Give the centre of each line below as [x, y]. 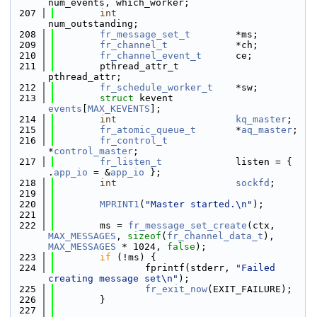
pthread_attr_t [117, 66]
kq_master [261, 119]
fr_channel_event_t [151, 56]
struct [120, 98]
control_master [93, 151]
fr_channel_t [134, 45]
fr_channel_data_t [215, 236]
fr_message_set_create [188, 225]
